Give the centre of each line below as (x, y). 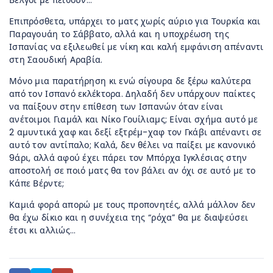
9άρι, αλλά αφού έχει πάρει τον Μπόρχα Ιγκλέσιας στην (128, 158)
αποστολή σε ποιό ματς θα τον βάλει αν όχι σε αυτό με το (133, 171)
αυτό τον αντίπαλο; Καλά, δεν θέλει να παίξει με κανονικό (133, 145)
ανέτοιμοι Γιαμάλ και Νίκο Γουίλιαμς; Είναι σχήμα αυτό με (134, 120)
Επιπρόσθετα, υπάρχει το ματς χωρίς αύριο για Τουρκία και (135, 22)
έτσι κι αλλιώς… (43, 231)
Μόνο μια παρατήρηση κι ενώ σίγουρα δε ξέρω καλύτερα (130, 81)
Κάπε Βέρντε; (37, 184)
